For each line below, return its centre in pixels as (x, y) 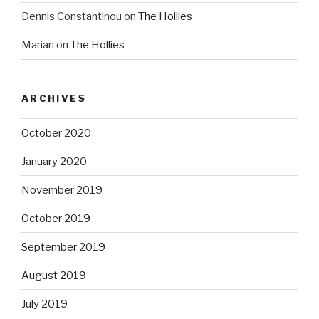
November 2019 (62, 190)
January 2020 (54, 161)
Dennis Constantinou (72, 17)
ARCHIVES (54, 98)
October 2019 (56, 218)
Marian (38, 45)
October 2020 (56, 133)
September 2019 (63, 247)
